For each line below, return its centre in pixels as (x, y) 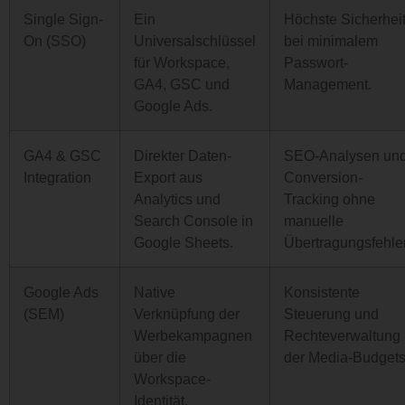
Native (155, 292)
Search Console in (193, 221)
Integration (57, 177)
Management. (328, 84)
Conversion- (323, 177)
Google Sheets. (184, 242)
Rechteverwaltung (342, 335)
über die (160, 357)
